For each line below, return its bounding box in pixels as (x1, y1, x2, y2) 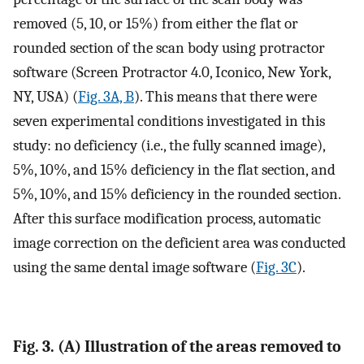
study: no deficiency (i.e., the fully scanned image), (13, 136, 325, 154)
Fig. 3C (256, 258, 297, 276)
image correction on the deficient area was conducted (13, 233, 346, 252)
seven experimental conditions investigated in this (13, 111, 325, 130)
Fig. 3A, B (78, 87, 134, 106)
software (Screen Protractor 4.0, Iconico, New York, (13, 63, 331, 81)
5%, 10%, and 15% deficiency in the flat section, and (13, 160, 336, 179)
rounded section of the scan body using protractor (13, 38, 325, 57)
